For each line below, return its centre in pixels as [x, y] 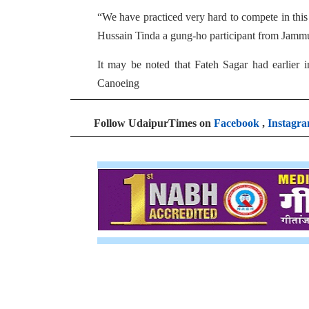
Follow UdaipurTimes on [154, 123]
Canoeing [118, 83]
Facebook [237, 123]
